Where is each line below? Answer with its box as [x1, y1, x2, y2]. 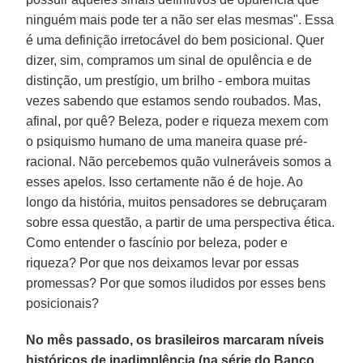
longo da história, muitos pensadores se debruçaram [26, 194, 327, 209]
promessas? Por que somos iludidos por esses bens [26, 275, 327, 290]
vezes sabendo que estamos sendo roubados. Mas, [26, 93, 322, 108]
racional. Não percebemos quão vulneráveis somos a [26, 154, 332, 169]
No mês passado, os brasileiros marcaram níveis [26, 332, 325, 347]
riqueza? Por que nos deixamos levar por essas [26, 255, 300, 270]
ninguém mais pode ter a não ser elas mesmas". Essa [26, 12, 335, 27]
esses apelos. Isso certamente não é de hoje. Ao [26, 174, 304, 189]
